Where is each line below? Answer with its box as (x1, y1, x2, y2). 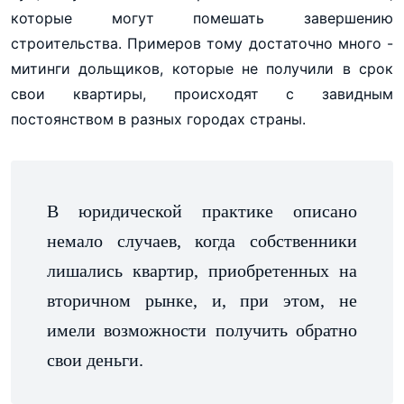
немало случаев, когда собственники (47, 230, 357, 251)
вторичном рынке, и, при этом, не (47, 289, 357, 310)
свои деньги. (47, 349, 143, 370)
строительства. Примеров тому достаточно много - (11, 33, 393, 52)
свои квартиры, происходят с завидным (11, 84, 393, 103)
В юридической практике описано (47, 200, 357, 221)
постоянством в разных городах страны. (11, 109, 306, 128)
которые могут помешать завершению (11, 8, 393, 27)
